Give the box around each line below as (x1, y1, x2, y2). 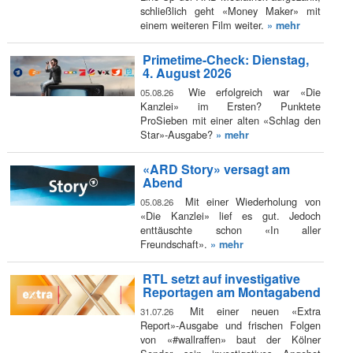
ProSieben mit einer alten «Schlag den (140, 112, 321, 128)
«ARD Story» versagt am (142, 160, 290, 179)
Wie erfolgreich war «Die (177, 84, 321, 99)
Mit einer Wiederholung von (177, 193, 321, 209)
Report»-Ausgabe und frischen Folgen (140, 317, 321, 333)
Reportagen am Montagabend (142, 283, 321, 302)
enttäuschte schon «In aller (140, 221, 321, 237)
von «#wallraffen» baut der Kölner (140, 331, 321, 347)
